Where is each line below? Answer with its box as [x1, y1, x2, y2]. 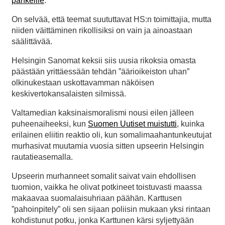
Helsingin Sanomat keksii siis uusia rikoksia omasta [12, 56, 196, 65]
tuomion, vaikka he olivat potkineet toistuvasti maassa [12, 182, 202, 191]
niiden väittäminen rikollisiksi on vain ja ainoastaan [12, 26, 192, 35]
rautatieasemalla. [12, 152, 73, 161]
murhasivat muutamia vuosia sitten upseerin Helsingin [12, 141, 204, 150]
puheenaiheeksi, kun [12, 119, 88, 128]
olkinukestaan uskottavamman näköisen [12, 78, 154, 87]
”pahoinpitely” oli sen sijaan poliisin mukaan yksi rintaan [12, 204, 210, 213]
